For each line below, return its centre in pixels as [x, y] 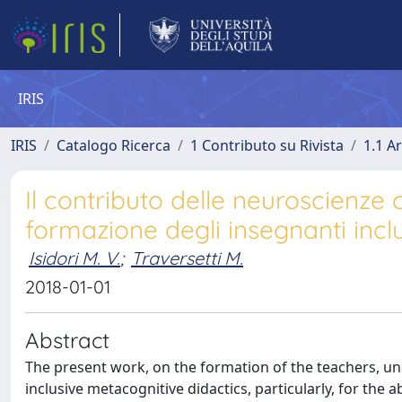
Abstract [67, 340]
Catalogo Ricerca [114, 145]
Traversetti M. [187, 258]
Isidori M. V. [74, 258]
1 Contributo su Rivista [267, 145]
